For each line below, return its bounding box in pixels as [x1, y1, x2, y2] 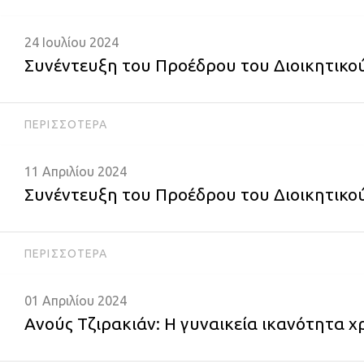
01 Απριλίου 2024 [24, 293, 127, 308]
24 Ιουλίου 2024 [24, 35, 119, 50]
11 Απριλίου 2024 [24, 164, 127, 179]
